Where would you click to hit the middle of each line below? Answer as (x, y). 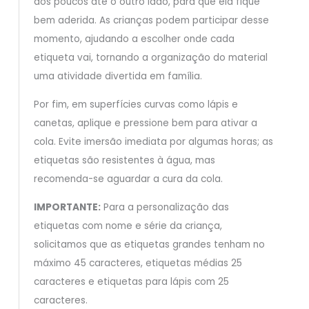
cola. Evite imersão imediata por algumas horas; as (153, 142)
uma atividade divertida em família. (118, 77)
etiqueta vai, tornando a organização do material (150, 58)
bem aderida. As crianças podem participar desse (151, 21)
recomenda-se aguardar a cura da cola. (128, 179)
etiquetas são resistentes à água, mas (124, 161)
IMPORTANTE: (67, 207)
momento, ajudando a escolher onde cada (134, 39)
